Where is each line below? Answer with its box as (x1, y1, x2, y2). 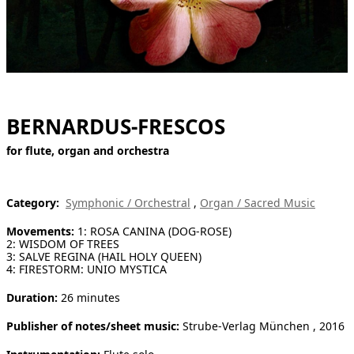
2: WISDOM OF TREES (6, 235, 119, 251)
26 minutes (58, 289, 120, 305)
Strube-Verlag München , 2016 (179, 318, 345, 333)
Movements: (6, 223, 74, 239)
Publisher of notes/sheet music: (6, 318, 179, 333)
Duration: (6, 289, 58, 305)
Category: (6, 194, 59, 210)
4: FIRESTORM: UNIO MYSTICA (6, 261, 167, 277)
